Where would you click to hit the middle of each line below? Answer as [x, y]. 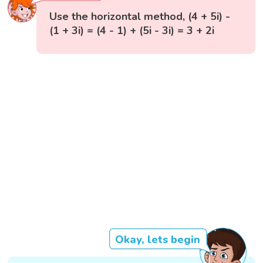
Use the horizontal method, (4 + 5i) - [140, 17]
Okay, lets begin [157, 239]
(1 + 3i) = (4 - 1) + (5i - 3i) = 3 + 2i [132, 31]
